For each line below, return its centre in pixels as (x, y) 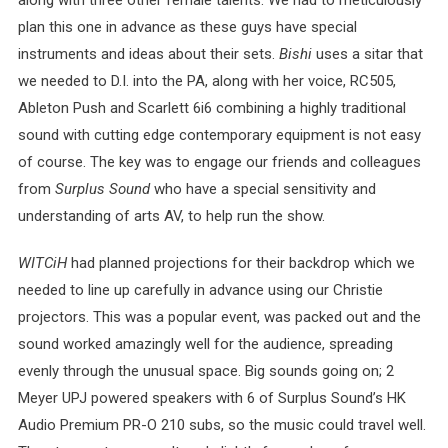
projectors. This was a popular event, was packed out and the (219, 317)
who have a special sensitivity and (262, 189)
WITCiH (42, 263)
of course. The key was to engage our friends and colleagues (219, 162)
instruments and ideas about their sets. (148, 54)
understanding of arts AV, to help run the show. (171, 216)
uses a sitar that (367, 54)
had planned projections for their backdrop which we (240, 263)
